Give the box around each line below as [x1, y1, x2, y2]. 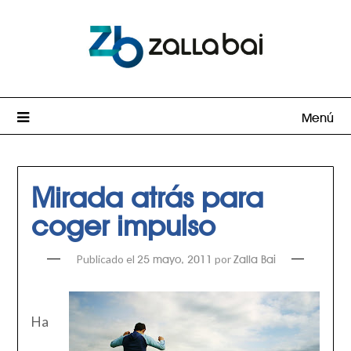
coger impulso [31, 215, 215, 230]
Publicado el [75, 252, 137, 266]
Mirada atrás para [31, 186, 263, 201]
